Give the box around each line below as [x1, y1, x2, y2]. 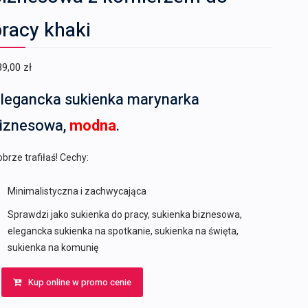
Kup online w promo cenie [27, 276, 131, 289]
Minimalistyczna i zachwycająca [7, 186, 146, 197]
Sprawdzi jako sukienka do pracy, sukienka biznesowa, [7, 209, 242, 220]
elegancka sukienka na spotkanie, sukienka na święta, [7, 225, 239, 236]
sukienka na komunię [7, 242, 98, 253]
